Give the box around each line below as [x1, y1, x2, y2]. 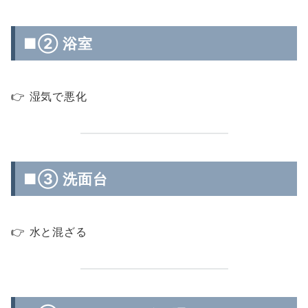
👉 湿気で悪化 [11, 89, 87, 103]
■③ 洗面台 [23, 170, 108, 188]
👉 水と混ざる [11, 225, 87, 239]
